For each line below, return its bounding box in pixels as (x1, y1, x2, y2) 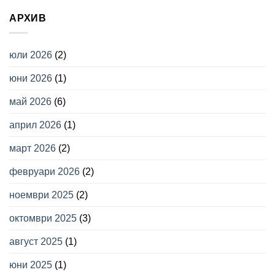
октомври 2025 (9, 213, 77, 224)
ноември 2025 (9, 190, 74, 201)
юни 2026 (9, 73, 52, 84)
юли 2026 (9, 50, 52, 61)
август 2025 (9, 236, 63, 247)
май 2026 (9, 96, 52, 107)
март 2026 (9, 143, 56, 154)
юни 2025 (9, 260, 52, 271)
